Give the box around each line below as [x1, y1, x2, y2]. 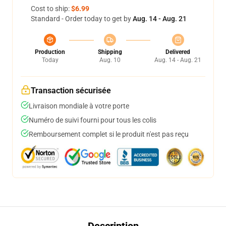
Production [35, 48, 65, 55]
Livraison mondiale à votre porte [29, 102, 129, 110]
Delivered [165, 48, 190, 55]
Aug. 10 [99, 56, 121, 64]
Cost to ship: [31, 5, 71, 13]
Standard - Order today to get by [31, 15, 133, 23]
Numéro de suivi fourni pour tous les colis [29, 116, 156, 124]
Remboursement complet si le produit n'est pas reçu [29, 130, 189, 138]
